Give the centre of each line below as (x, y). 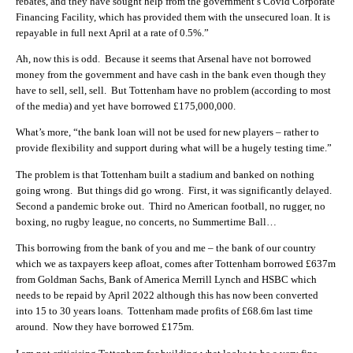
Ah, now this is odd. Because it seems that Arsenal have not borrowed (163, 59)
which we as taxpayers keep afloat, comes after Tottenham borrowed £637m (176, 264)
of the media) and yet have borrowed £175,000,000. (126, 106)
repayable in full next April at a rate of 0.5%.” (112, 32)
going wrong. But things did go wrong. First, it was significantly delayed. (175, 190)
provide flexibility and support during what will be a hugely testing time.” (174, 148)
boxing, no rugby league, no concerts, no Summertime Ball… (146, 221)
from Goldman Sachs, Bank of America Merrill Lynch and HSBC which (166, 280)
